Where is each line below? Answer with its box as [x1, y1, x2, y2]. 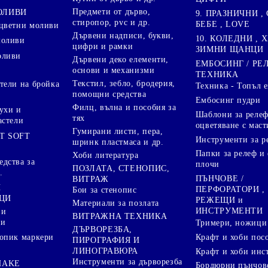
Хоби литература [72, 150, 139, 160]
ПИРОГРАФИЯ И [72, 235, 140, 245]
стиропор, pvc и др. [72, 17, 151, 27]
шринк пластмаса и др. [72, 137, 164, 147]
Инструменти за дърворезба [72, 257, 182, 266]
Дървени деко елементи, [72, 54, 169, 64]
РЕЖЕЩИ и [195, 196, 243, 205]
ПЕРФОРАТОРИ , [195, 185, 265, 194]
